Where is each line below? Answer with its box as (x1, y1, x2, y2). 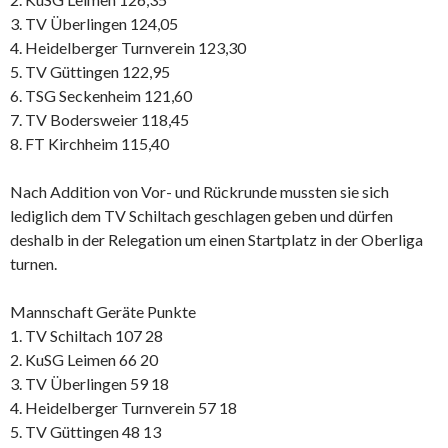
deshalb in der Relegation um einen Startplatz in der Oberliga (10, 229, 423, 249)
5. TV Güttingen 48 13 (10, 421, 161, 441)
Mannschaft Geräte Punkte (10, 301, 196, 321)
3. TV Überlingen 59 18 (10, 373, 169, 393)
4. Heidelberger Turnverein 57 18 (10, 397, 237, 417)
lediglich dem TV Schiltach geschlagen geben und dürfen (10, 205, 393, 225)
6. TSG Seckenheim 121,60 (10, 85, 192, 105)
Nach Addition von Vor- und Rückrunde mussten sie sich (10, 181, 389, 201)
